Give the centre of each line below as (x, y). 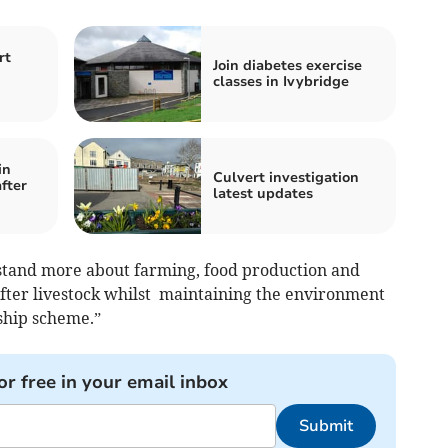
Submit (325, 425)
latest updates (263, 193)
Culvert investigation (286, 177)
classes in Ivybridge (281, 81)
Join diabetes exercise (287, 65)
